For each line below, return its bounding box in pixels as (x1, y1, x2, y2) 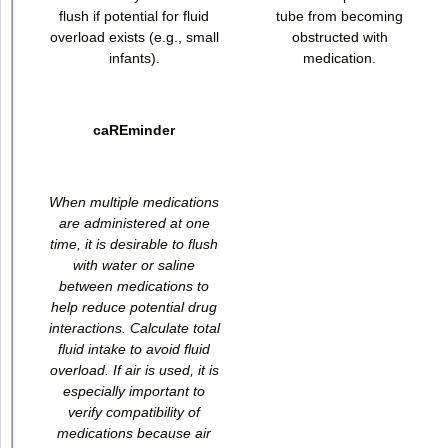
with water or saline (73, 256, 195, 273)
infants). (108, 49, 160, 66)
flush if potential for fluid (59, 7, 209, 24)
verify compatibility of (68, 403, 200, 420)
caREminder (93, 121, 175, 138)
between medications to (59, 277, 209, 294)
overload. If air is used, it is (49, 361, 219, 378)
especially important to (63, 382, 205, 399)
